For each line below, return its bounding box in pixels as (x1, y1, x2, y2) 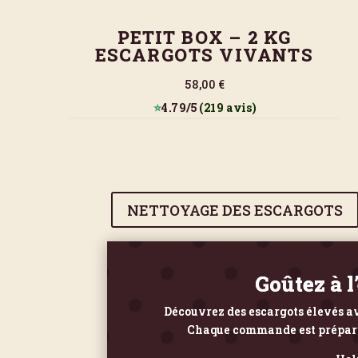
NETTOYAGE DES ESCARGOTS (126, 200, 343, 220)
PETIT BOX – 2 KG (117, 26, 292, 49)
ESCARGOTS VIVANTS (95, 43, 314, 66)
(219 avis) (197, 99, 256, 116)
